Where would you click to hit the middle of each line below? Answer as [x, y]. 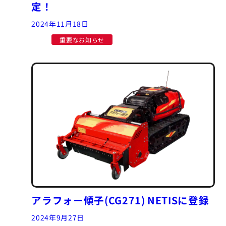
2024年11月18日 [60, 23]
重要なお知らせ [82, 39]
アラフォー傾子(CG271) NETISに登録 [120, 200]
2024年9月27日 [58, 217]
